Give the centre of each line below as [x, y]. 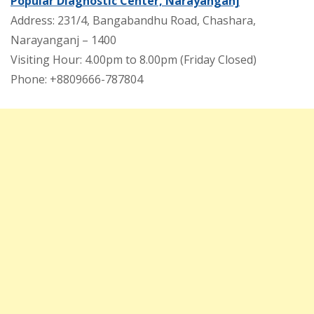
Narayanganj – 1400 [63, 40]
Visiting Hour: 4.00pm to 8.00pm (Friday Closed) [134, 59]
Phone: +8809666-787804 [77, 79]
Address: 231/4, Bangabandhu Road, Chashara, [133, 20]
